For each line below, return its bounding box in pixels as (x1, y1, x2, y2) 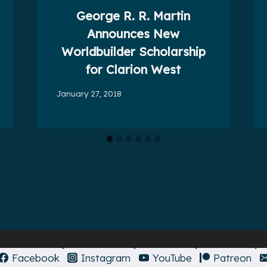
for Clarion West (86, 62, 181, 77)
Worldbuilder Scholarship (61, 44, 206, 60)
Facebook (11, 252, 60, 265)
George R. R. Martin (76, 8, 191, 24)
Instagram (81, 252, 131, 265)
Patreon (213, 252, 252, 265)
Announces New (87, 26, 180, 42)
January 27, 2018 (55, 88, 122, 99)
